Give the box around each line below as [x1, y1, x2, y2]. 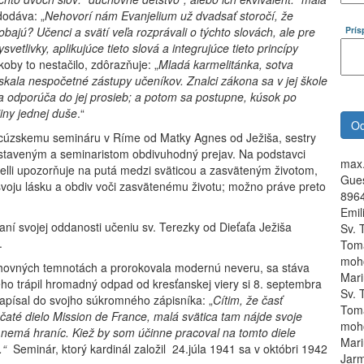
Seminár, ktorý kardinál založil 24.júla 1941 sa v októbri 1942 [6, 340, 327, 357]
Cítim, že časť [213, 292, 283, 308]
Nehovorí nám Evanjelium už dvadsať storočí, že [45, 7, 293, 24]
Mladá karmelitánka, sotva [158, 56, 293, 72]
